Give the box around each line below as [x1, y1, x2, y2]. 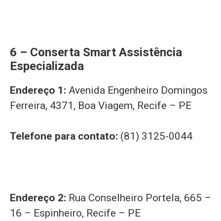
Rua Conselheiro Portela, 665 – [69, 192, 211, 204]
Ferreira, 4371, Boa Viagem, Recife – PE [10, 99, 191, 111]
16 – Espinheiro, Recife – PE [10, 207, 141, 220]
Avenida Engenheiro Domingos [69, 84, 208, 96]
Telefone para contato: [10, 130, 120, 143]
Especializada [10, 59, 84, 73]
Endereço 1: [10, 84, 69, 96]
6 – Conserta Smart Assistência [10, 45, 182, 59]
